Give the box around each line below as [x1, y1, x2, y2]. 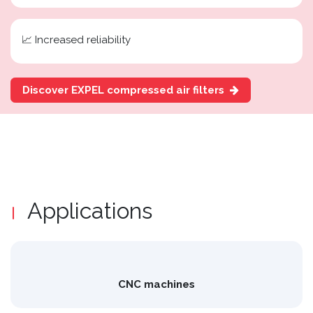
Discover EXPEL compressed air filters [22, 84, 230, 97]
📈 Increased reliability [22, 34, 131, 47]
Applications [27, 198, 158, 224]
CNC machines [118, 278, 195, 291]
